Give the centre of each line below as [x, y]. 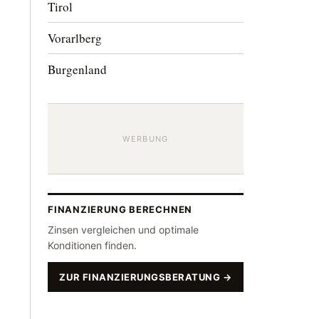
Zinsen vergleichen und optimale [123, 230]
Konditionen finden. [92, 245]
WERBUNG [146, 138]
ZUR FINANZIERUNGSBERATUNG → [146, 277]
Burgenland [77, 69]
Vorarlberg [75, 38]
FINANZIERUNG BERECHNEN [120, 209]
